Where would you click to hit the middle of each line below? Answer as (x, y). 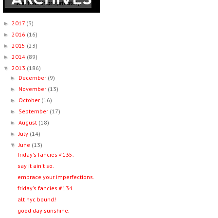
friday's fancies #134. (45, 188)
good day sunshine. (43, 210)
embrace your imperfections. (56, 177)
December (33, 78)
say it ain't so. (36, 166)
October (30, 100)
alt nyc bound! (36, 199)
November (33, 89)
